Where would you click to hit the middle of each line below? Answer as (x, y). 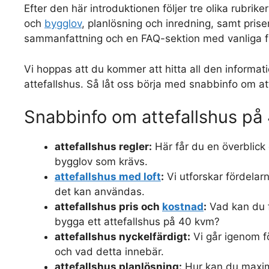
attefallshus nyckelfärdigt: (122, 237)
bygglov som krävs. (101, 162)
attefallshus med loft (108, 177)
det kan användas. (100, 192)
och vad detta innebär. (109, 252)
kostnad (183, 207)
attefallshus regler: (103, 147)
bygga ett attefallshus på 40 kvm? (137, 222)
